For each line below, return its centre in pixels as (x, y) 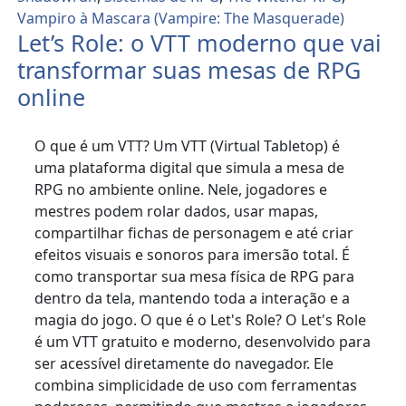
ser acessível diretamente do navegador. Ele (184, 364)
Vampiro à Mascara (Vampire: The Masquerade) (181, 18)
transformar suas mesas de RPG (189, 69)
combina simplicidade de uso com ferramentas (196, 386)
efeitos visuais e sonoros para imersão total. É (193, 255)
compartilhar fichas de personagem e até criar (194, 233)
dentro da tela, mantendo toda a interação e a (193, 299)
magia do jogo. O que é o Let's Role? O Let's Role (201, 320)
